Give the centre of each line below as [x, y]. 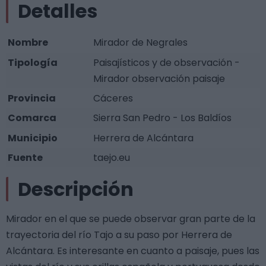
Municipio [33, 138]
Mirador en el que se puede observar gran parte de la [131, 219]
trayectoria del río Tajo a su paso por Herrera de [119, 235]
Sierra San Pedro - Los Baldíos [163, 118]
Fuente [26, 158]
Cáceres [113, 99]
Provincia [32, 99]
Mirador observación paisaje [159, 78]
